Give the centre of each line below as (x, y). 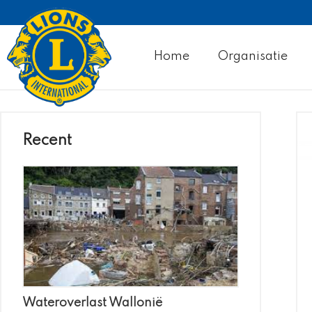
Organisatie (252, 57)
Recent (47, 140)
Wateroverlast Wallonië (92, 303)
